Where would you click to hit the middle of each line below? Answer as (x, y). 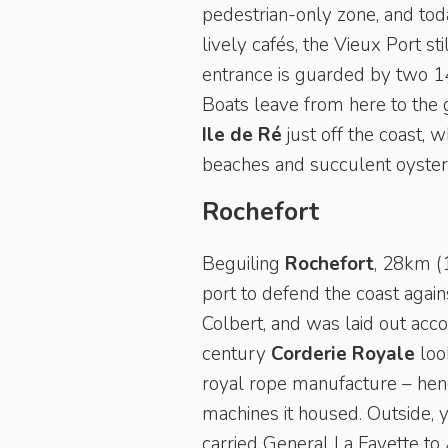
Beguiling (243, 264)
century (236, 354)
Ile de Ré (242, 135)
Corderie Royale (343, 354)
